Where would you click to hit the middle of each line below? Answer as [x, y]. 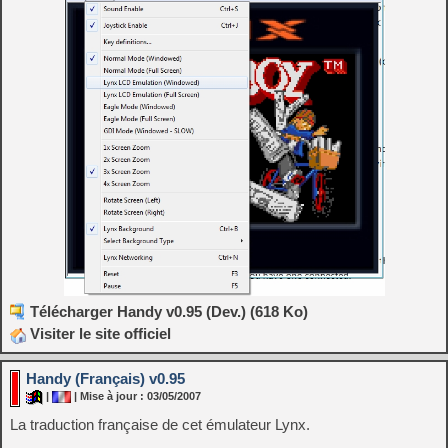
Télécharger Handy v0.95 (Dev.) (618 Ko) [169, 312]
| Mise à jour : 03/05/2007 [136, 395]
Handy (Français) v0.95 [105, 378]
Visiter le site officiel [98, 334]
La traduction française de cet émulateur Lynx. [160, 424]
